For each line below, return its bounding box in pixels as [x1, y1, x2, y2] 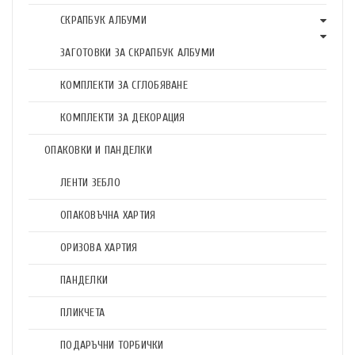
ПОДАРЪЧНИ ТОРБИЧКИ [60, 338, 164, 352]
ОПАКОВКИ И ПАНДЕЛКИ [44, 143, 152, 157]
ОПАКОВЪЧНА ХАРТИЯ [60, 208, 156, 222]
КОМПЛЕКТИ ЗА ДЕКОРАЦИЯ [60, 111, 185, 124]
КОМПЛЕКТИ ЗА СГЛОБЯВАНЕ [60, 78, 188, 92]
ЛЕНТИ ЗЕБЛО [60, 176, 120, 189]
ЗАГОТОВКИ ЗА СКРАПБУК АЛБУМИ [60, 46, 215, 59]
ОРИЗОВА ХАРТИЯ [60, 241, 138, 254]
